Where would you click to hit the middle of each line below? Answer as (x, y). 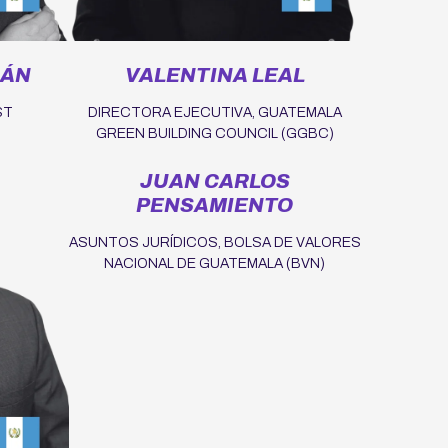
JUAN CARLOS (214, 180)
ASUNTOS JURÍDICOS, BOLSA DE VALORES (214, 242)
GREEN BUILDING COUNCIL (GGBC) (214, 133)
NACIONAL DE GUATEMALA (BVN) (215, 263)
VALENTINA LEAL (214, 74)
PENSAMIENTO (215, 204)
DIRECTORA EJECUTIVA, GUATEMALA (214, 112)
